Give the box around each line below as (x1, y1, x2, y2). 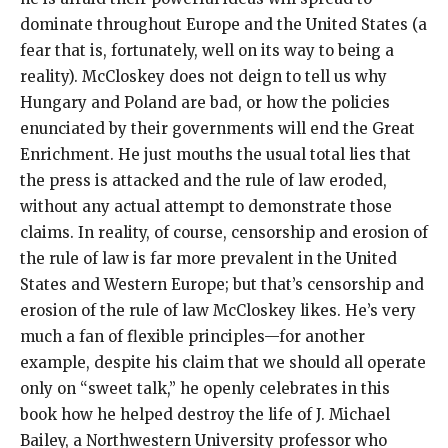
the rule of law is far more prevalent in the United (20, 249, 397, 269)
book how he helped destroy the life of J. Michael (20, 405, 390, 425)
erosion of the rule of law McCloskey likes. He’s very (20, 301, 416, 321)
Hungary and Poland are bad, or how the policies (20, 93, 390, 113)
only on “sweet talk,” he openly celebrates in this (20, 379, 390, 399)
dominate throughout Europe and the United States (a (20, 15, 427, 35)
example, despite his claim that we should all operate (20, 353, 426, 373)
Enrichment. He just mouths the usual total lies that (20, 145, 411, 165)
